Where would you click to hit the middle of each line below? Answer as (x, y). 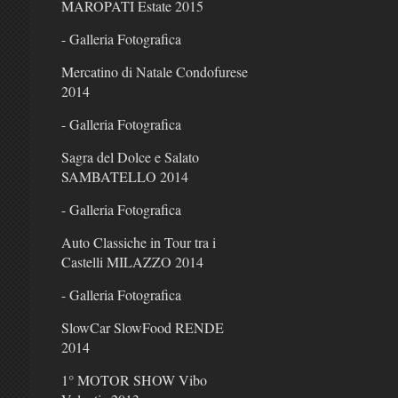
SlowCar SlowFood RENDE (142, 327)
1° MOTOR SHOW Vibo (134, 379)
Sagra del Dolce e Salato (130, 156)
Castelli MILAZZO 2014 (132, 261)
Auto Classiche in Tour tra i (138, 242)
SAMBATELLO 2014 (124, 176)
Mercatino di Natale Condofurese (154, 71)
